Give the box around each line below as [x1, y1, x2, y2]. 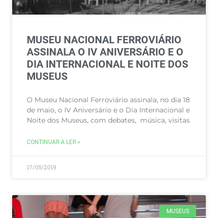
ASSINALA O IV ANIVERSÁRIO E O [27, 46, 183, 58]
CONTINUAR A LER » [27, 139, 80, 145]
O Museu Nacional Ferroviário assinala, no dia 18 [27, 95, 190, 104]
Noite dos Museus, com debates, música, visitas [27, 116, 190, 125]
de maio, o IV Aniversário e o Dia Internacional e [27, 106, 190, 114]
